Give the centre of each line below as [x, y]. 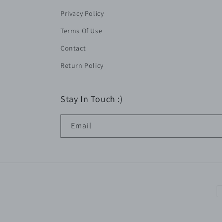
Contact [73, 48]
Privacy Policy [82, 13]
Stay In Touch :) [92, 99]
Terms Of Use [82, 31]
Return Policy [82, 65]
